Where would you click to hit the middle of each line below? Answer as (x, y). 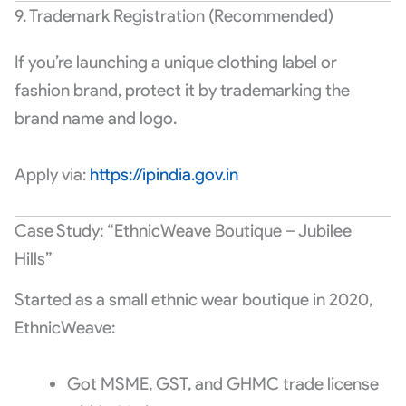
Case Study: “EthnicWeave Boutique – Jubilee (183, 231)
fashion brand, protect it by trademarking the (182, 90)
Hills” (33, 259)
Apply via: (52, 174)
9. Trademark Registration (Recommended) (174, 15)
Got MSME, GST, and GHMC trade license (222, 383)
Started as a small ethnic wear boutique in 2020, (193, 299)
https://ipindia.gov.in (164, 174)
